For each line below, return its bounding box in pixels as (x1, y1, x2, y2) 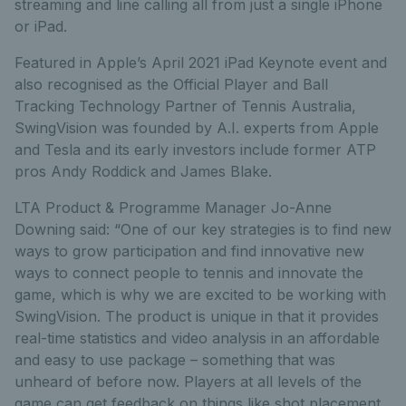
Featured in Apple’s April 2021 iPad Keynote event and (14, 53, 387, 72)
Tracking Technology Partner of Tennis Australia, (14, 97, 356, 115)
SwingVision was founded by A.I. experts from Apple (14, 119, 379, 137)
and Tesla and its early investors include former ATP (14, 140, 376, 159)
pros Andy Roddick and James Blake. (14, 162, 272, 180)
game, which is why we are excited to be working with (14, 285, 386, 304)
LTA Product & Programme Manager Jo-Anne (14, 198, 332, 217)
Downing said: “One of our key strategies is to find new (14, 220, 391, 238)
